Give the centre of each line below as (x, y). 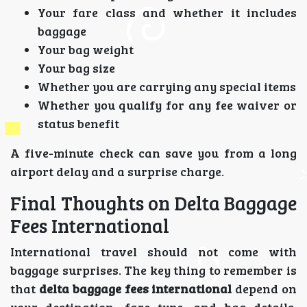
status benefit (78, 123)
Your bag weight (86, 49)
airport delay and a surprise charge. (117, 171)
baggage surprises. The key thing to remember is (153, 270)
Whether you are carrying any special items (167, 86)
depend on (265, 288)
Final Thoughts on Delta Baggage (153, 202)
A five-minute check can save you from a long (153, 152)
